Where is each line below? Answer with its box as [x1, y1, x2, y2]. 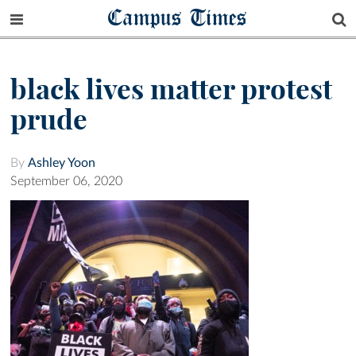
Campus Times [108, 2, 248, 32]
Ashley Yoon [28, 157, 95, 170]
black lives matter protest [10, 72, 332, 107]
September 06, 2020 [10, 175, 122, 188]
